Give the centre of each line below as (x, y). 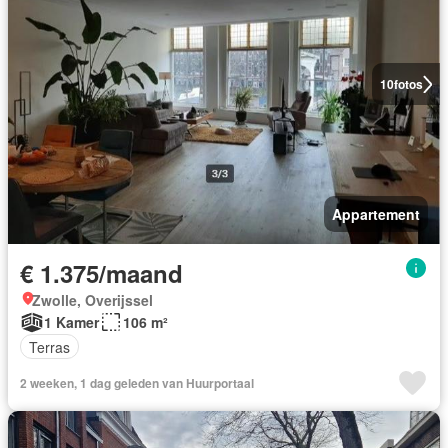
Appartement (376, 214)
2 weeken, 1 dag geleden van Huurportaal (137, 383)
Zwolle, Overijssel (92, 300)
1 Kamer (71, 322)
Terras (49, 346)
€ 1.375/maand (101, 273)
